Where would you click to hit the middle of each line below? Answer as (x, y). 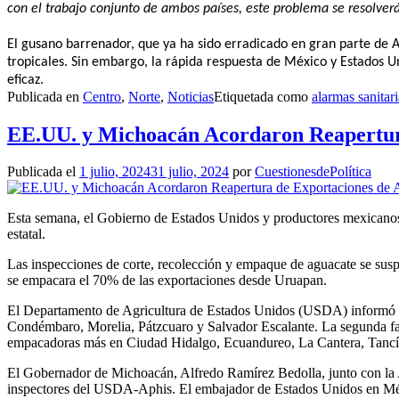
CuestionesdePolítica (313, 172)
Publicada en (45, 96)
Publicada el (43, 172)
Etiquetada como (263, 96)
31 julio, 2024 (190, 172)
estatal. (26, 234)
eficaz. (25, 80)
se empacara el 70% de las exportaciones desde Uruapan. (167, 281)
